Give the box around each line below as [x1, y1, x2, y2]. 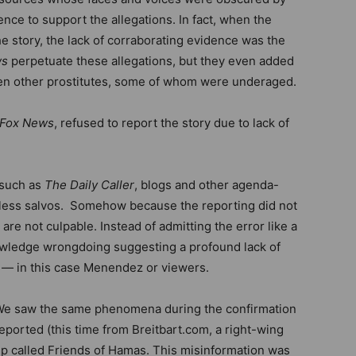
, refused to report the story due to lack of [54, 115, 289, 130]
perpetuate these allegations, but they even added [8, 53, 294, 68]
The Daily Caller [44, 177, 134, 192]
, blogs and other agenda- [134, 177, 279, 192]
